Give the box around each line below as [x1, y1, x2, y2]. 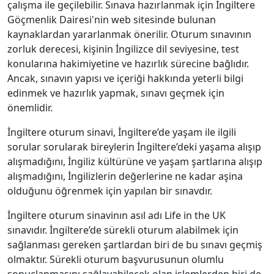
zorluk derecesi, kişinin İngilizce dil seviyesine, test [7, 42, 239, 56]
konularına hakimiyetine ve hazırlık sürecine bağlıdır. [7, 56, 249, 70]
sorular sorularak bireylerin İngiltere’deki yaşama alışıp [7, 139, 261, 154]
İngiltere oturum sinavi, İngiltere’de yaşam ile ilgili [7, 125, 236, 139]
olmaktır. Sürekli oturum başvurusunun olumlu [7, 252, 224, 266]
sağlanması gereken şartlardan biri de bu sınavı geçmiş [7, 237, 262, 251]
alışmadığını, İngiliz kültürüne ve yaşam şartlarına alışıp [7, 154, 262, 168]
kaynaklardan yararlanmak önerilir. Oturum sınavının [7, 27, 251, 41]
